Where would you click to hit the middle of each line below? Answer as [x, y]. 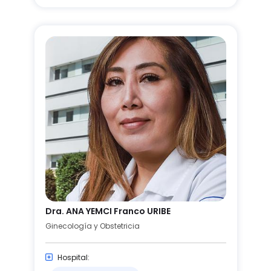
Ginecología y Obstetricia [92, 226]
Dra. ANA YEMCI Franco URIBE [108, 211]
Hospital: [73, 257]
